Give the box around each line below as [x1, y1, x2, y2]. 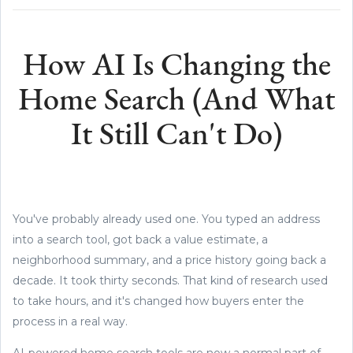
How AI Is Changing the [22, 50, 331, 83]
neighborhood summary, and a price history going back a [13, 252, 326, 267]
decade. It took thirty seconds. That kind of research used [13, 273, 328, 288]
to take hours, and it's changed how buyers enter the [13, 293, 304, 308]
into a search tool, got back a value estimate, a [13, 232, 268, 247]
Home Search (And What [18, 85, 335, 117]
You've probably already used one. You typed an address [13, 211, 320, 226]
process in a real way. [13, 314, 128, 329]
